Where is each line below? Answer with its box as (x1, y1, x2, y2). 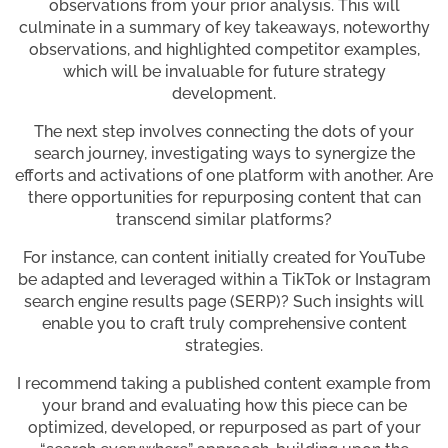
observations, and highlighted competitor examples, (28, 40, 420, 60)
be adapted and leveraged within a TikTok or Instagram (17, 270, 431, 290)
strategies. (185, 336, 263, 356)
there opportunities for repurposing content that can (27, 188, 421, 208)
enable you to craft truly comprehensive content (41, 314, 407, 334)
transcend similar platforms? (116, 210, 332, 230)
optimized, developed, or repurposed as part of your (27, 418, 421, 438)
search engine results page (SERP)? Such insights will (24, 292, 424, 312)
